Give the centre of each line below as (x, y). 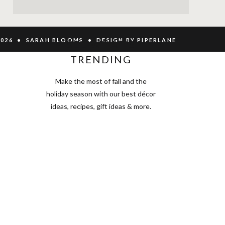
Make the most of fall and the (101, 81)
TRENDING (101, 59)
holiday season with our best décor (101, 94)
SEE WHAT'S (101, 44)
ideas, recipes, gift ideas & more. (101, 106)
